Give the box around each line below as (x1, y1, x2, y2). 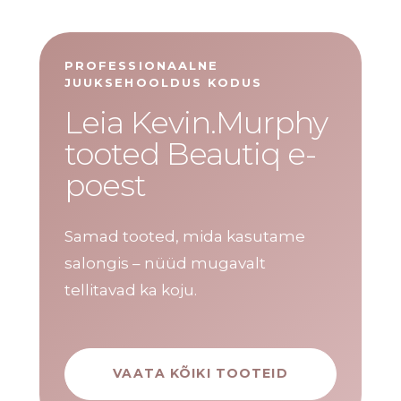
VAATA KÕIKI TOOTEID (113, 365, 288, 382)
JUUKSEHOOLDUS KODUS (64, 74, 263, 90)
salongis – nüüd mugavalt (64, 253, 266, 272)
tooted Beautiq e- (64, 134, 316, 173)
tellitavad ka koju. (64, 280, 197, 299)
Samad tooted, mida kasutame (64, 226, 305, 245)
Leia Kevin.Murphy (64, 103, 328, 141)
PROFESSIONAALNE (64, 57, 219, 73)
